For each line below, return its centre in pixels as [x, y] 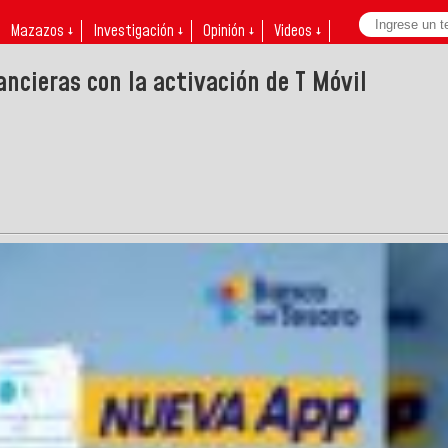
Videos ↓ [297, 31]
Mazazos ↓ [41, 31]
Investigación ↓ [138, 31]
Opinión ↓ [228, 31]
